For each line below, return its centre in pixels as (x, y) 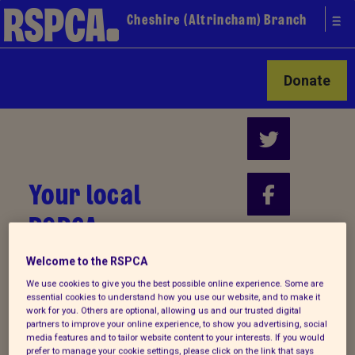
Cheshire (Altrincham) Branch (217, 20)
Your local (86, 195)
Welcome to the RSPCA (87, 261)
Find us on (280, 239)
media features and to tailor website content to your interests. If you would (176, 337)
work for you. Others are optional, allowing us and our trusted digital (164, 310)
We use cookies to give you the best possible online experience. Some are (175, 283)
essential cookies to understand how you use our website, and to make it (174, 297)
